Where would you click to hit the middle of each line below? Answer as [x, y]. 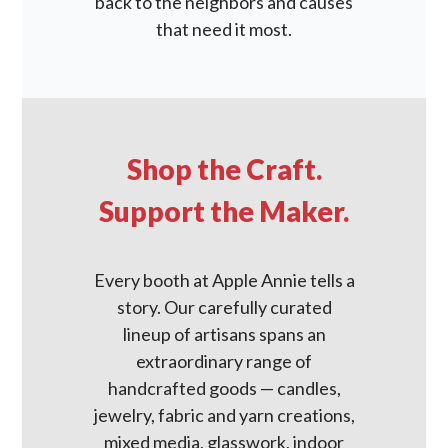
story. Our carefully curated [224, 307]
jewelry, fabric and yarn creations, [224, 415]
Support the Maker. [224, 211]
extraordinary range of [224, 361]
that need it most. [224, 29]
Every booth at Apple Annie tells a [224, 280]
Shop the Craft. [224, 169]
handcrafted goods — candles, [224, 388]
